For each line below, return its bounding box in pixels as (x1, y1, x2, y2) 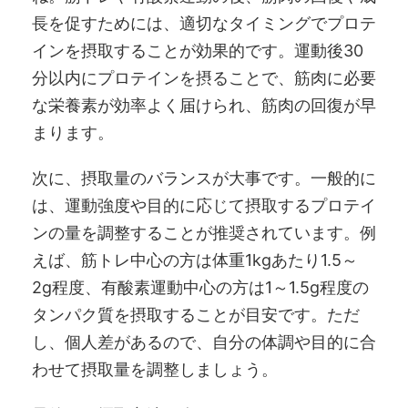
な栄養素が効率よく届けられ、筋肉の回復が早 (32, 95, 376, 115)
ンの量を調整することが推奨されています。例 (32, 222, 376, 242)
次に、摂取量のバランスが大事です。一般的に (32, 168, 376, 188)
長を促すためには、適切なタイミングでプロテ (32, 13, 376, 33)
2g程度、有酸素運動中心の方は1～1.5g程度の (32, 277, 369, 297)
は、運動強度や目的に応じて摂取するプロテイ (32, 195, 376, 215)
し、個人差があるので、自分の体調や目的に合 (32, 331, 376, 352)
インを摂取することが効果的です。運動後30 (32, 40, 363, 60)
